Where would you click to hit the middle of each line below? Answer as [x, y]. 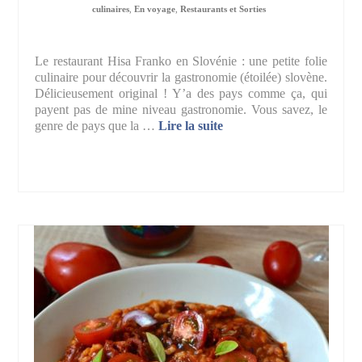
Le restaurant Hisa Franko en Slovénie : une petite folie [181, 61]
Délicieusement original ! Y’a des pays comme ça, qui [181, 94]
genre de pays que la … [97, 126]
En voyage [155, 9]
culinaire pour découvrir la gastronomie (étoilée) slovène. [181, 78]
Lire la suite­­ [191, 126]
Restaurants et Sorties [223, 9]
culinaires [111, 9]
